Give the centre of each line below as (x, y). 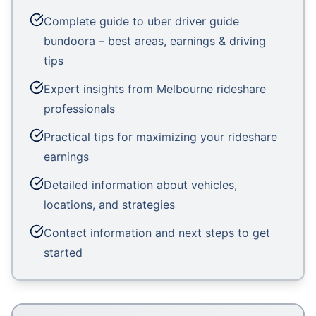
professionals (79, 109)
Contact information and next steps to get (157, 233)
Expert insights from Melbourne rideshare (155, 89)
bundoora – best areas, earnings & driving (155, 41)
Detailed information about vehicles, (140, 185)
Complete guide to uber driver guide (141, 21)
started (63, 253)
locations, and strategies (109, 205)
